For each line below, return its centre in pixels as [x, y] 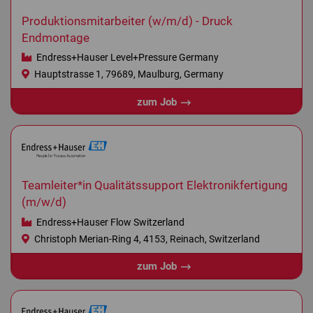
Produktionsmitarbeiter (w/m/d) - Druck [127, 22]
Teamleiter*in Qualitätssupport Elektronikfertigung [155, 186]
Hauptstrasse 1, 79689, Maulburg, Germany [128, 74]
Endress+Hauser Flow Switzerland [109, 222]
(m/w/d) [44, 203]
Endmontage [56, 38]
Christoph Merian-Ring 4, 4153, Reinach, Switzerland [146, 239]
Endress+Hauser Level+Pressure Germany [126, 58]
